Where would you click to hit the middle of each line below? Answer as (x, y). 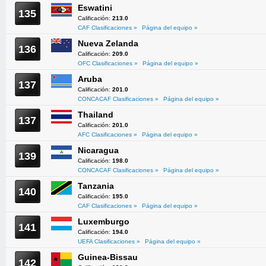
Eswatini (95, 8)
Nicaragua (98, 150)
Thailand (96, 115)
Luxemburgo (104, 221)
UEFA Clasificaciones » (109, 241)
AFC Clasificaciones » (107, 134)
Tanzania (96, 186)
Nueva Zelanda (108, 43)
